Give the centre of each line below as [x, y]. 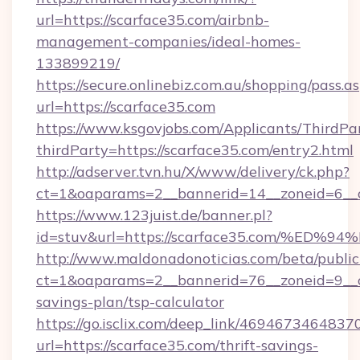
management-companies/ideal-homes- [168, 41]
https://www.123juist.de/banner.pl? [154, 215]
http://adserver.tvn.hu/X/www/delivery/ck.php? [193, 172]
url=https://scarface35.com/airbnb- [153, 20]
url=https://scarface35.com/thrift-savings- [177, 345]
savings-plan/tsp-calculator [130, 302]
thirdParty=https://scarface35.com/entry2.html [195, 150]
